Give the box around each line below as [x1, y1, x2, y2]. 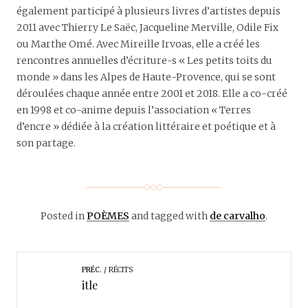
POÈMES [87, 209, 129, 222]
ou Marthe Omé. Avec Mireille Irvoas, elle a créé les [16, 37, 260, 50]
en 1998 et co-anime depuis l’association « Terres [16, 103, 251, 116]
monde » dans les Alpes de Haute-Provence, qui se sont [16, 70, 276, 83]
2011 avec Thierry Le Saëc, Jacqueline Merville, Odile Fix [16, 21, 278, 34]
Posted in [41, 209, 87, 222]
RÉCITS [108, 265, 133, 274]
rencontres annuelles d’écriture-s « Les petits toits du [16, 54, 274, 67]
